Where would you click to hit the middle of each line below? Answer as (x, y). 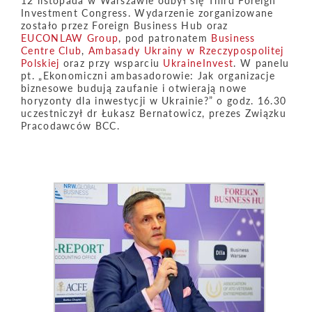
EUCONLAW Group (70, 38)
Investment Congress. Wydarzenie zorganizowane (147, 13)
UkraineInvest (198, 63)
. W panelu (262, 63)
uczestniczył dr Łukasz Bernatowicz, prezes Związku (154, 113)
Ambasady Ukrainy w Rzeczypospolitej (186, 50)
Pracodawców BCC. (70, 125)
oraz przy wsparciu (111, 63)
